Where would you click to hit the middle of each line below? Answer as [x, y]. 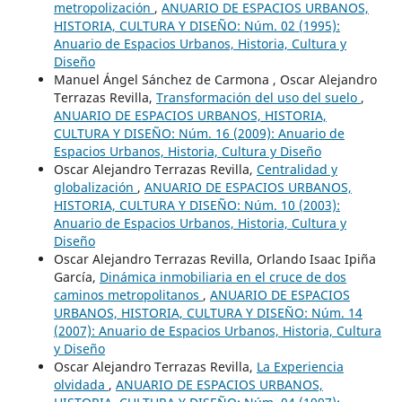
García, [76, 276]
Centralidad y [297, 169]
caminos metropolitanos [128, 294]
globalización [95, 187]
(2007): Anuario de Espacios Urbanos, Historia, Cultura [217, 330]
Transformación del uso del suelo [258, 97]
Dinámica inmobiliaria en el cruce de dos [223, 276]
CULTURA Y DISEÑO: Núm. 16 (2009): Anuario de [199, 133]
